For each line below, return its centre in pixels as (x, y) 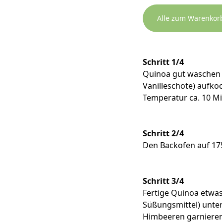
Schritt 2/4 (163, 134)
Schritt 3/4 (163, 181)
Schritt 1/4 (163, 62)
